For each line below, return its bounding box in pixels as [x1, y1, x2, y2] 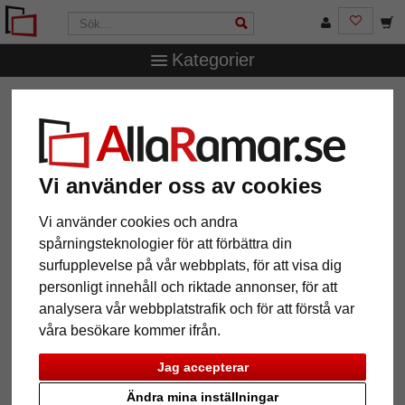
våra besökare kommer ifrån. [39, 323, 221, 339]
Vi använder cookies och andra [39, 214, 239, 231]
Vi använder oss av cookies [39, 174, 323, 199]
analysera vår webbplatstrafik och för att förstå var [39, 301, 355, 317]
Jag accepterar [156, 359, 249, 374]
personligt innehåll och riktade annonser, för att [39, 279, 338, 296]
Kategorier [171, 50, 255, 70]
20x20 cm [211, 93, 267, 108]
